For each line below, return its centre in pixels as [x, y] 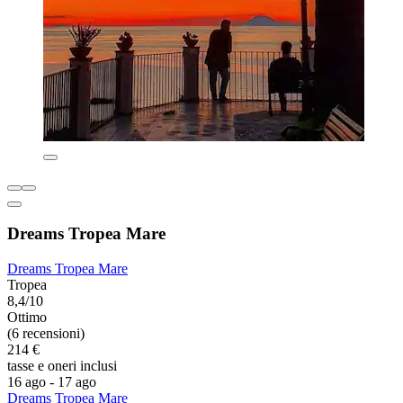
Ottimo [27, 318]
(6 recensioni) [46, 334]
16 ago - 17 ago [52, 382]
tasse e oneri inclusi [62, 366]
